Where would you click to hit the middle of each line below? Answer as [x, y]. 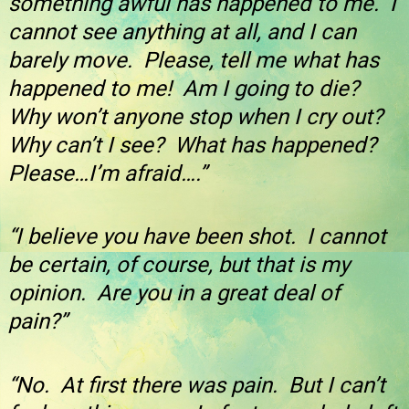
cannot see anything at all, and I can [182, 32]
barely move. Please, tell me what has [194, 60]
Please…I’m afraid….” [108, 173]
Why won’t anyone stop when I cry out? [198, 117]
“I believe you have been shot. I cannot [197, 237]
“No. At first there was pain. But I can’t [197, 385]
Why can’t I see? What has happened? [195, 145]
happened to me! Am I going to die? [186, 89]
